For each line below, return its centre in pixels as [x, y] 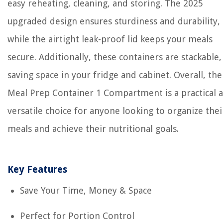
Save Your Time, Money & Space [86, 190]
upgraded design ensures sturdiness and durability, [114, 21]
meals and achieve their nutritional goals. [93, 129]
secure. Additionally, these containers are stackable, [114, 57]
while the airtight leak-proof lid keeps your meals [110, 39]
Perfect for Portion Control [77, 216]
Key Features [37, 169]
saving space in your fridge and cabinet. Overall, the [115, 75]
